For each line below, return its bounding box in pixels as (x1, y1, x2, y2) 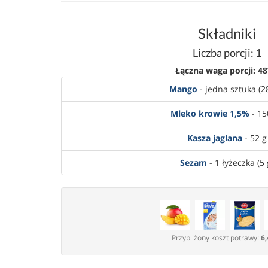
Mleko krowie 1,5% (170, 108, 249, 119)
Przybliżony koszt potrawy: (171, 233, 261, 243)
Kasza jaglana (187, 132, 242, 144)
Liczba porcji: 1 (193, 46, 261, 59)
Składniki (198, 25, 256, 42)
